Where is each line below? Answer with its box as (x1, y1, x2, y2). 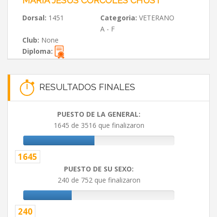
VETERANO (137, 13, 174, 22)
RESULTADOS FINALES (34, 81, 135, 92)
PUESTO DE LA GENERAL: (57, 109, 140, 119)
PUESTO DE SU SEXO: (64, 164, 134, 174)
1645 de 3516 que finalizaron (53, 121, 144, 130)
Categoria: (100, 13, 137, 22)
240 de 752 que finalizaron (57, 175, 140, 185)
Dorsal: (22, 13, 46, 22)
